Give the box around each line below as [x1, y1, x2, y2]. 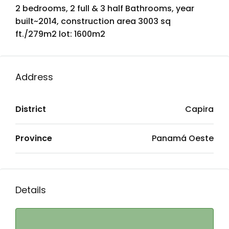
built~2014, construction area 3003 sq [15, 15, 171, 27]
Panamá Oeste [152, 132, 214, 144]
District [15, 103, 46, 115]
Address [15, 71, 53, 83]
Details [15, 184, 46, 196]
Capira [185, 103, 214, 115]
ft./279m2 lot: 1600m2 [15, 28, 105, 40]
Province [15, 132, 52, 144]
